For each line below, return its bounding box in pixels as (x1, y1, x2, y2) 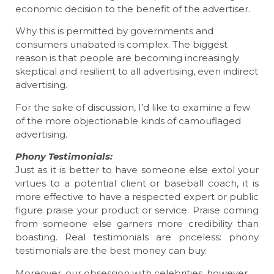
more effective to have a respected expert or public (15, 191, 259, 203)
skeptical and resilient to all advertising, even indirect (15, 65, 258, 78)
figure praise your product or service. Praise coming (15, 204, 259, 217)
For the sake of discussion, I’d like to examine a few (15, 101, 250, 113)
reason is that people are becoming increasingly (15, 52, 239, 64)
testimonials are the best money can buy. (15, 245, 207, 257)
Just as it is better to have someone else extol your (15, 164, 259, 176)
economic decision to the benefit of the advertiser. (15, 2, 250, 15)
